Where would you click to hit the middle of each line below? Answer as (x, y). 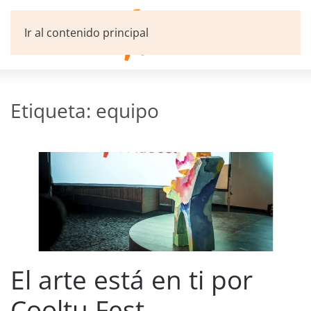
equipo (127, 110)
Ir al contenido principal (86, 33)
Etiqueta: (53, 110)
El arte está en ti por (132, 280)
